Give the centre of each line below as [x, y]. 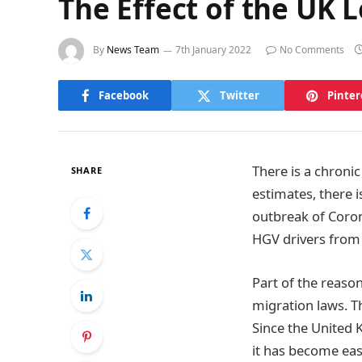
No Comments [312, 50]
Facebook [123, 95]
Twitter [239, 95]
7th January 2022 [213, 50]
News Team [133, 50]
